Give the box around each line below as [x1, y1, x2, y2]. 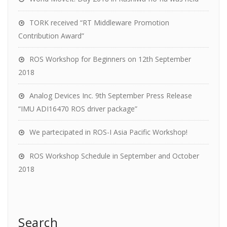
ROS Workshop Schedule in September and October [29, 151, 199, 161]
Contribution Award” [18, 31, 84, 41]
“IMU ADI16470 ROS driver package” [18, 104, 137, 113]
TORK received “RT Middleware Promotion [29, 18, 169, 27]
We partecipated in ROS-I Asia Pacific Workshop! [29, 127, 187, 137]
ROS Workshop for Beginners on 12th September [29, 54, 191, 64]
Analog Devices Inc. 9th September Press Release [29, 91, 192, 100]
